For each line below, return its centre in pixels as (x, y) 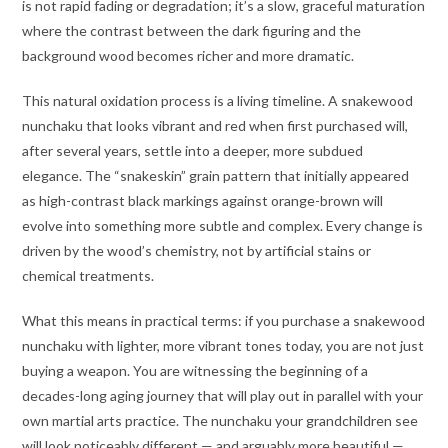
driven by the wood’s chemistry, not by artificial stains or (197, 251)
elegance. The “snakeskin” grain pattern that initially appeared (216, 176)
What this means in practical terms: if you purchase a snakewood (224, 321)
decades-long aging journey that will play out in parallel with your (223, 396)
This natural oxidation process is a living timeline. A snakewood (218, 101)
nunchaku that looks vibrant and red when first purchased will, (215, 126)
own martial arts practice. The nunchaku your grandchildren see (220, 421)
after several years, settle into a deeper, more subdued (193, 151)
